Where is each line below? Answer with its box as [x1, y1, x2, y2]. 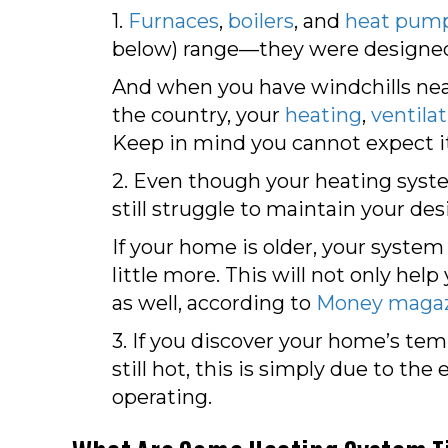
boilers [228, 8, 294, 33]
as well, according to [112, 290, 316, 315]
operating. [112, 384, 212, 409]
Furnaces [128, 8, 219, 33]
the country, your [112, 102, 285, 127]
